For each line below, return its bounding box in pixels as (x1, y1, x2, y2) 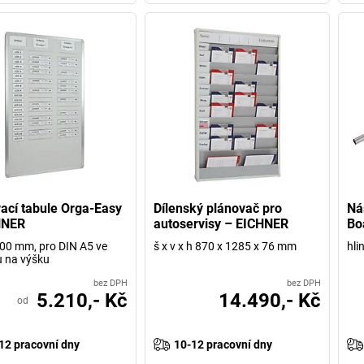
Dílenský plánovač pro (154, 200, 283, 216)
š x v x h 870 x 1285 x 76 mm (154, 239, 297, 253)
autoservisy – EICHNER (154, 215, 289, 232)
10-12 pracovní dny (174, 337, 273, 351)
